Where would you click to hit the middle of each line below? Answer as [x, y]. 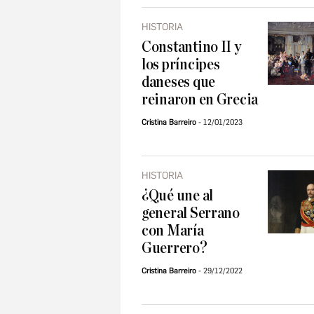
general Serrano [191, 213]
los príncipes [181, 65]
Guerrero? [175, 248]
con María [173, 231]
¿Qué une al [178, 196]
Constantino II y [191, 47]
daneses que [179, 82]
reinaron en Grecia [200, 100]
